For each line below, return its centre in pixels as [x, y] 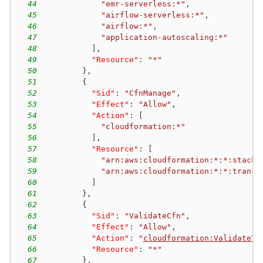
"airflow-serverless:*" [152, 15]
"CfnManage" [150, 93]
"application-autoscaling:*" [164, 37]
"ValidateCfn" [155, 215]
